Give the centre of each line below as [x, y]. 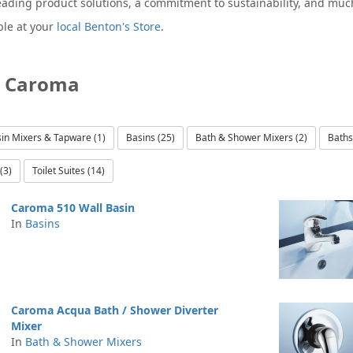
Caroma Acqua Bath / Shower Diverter [115, 310]
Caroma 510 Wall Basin [73, 208]
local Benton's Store [109, 26]
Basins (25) [150, 137]
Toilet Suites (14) [69, 171]
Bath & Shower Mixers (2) [251, 137]
